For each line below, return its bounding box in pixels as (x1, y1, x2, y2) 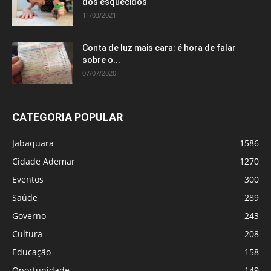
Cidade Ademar (12, 155, 75, 168)
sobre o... (82, 55, 120, 65)
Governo (12, 210, 46, 222)
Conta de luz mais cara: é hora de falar (82, 43, 236, 53)
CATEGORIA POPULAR (12, 111, 123, 124)
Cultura (12, 228, 42, 240)
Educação (12, 246, 51, 258)
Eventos (12, 174, 44, 186)
